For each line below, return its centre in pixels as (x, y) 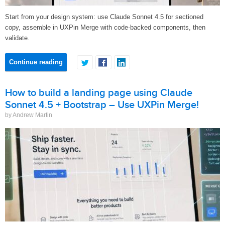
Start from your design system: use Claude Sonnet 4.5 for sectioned (104, 17)
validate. (17, 38)
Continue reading (36, 62)
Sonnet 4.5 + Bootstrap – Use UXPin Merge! (102, 105)
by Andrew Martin (29, 115)
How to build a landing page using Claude (99, 93)
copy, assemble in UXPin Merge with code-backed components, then (105, 27)
